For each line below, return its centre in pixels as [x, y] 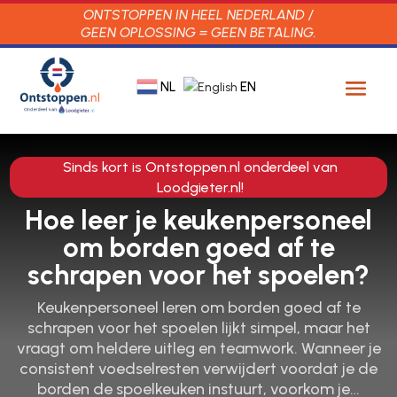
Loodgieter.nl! [200, 188]
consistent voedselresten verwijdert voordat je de [198, 369]
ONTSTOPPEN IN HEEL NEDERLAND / [198, 15]
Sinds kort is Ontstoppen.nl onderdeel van [200, 167]
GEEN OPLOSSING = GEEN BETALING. [198, 32]
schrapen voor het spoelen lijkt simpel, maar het [198, 328]
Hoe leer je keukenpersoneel [198, 221]
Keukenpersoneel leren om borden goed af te [198, 308]
